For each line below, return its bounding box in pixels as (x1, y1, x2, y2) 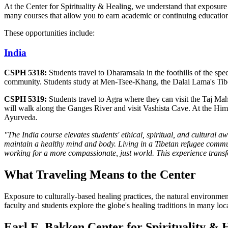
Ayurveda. (4, 112, 40, 122)
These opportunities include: (4, 28, 95, 38)
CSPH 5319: (4, 94, 47, 103)
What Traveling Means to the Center (4, 167, 196, 181)
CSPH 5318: (4, 68, 47, 77)
